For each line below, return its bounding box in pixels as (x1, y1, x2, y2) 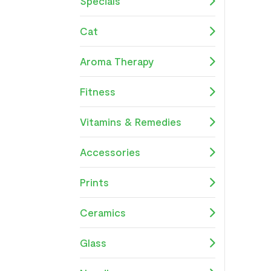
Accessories (80, 145, 140, 158)
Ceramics (80, 206, 126, 218)
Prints (80, 175, 109, 188)
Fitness (80, 85, 116, 97)
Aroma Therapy (80, 54, 154, 67)
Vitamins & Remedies (80, 115, 181, 128)
